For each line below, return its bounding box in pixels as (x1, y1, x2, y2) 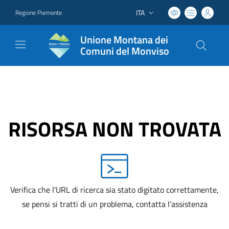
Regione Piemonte (15, 7, 62, 17)
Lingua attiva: (135, 12, 176, 22)
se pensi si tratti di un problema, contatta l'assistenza (21, 198, 208, 210)
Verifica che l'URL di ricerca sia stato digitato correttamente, (10, 184, 219, 196)
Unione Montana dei (80, 32, 168, 48)
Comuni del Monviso (80, 43, 169, 59)
